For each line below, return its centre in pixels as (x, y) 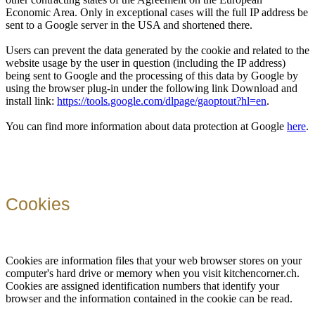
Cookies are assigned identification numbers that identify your (142, 285)
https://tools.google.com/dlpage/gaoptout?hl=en (162, 101)
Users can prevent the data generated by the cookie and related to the (157, 51)
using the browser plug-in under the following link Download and (152, 89)
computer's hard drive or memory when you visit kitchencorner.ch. (153, 273)
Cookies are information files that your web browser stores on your (154, 260)
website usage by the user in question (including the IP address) (146, 63)
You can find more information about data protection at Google (146, 127)
